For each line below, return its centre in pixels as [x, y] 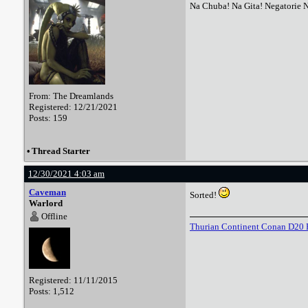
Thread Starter [61, 151]
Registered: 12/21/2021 [73, 107]
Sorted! [204, 195]
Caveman [47, 192]
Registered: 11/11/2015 [73, 280]
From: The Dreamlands [71, 96]
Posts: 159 [48, 118]
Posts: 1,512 [52, 291]
